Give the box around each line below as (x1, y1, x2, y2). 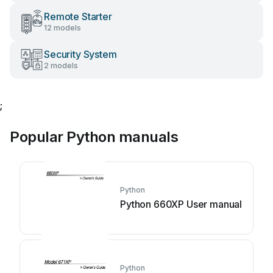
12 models (44, 23, 81, 32)
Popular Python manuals (10, 128, 179, 146)
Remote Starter (44, 10, 112, 23)
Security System (44, 48, 117, 60)
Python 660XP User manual (120, 198, 243, 210)
